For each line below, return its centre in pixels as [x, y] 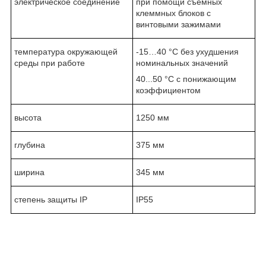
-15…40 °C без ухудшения [187, 51]
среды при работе [50, 63]
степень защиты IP [51, 199]
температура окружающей [66, 51]
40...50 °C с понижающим [186, 79]
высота [28, 117]
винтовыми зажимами [178, 24]
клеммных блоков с [173, 13]
